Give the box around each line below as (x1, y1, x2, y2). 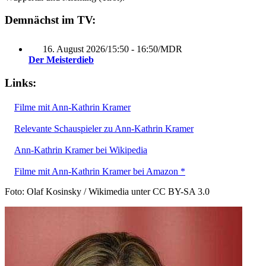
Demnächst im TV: (5, 14, 96, 27)
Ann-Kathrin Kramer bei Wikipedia (14, 144, 147, 155)
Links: (5, 76, 36, 89)
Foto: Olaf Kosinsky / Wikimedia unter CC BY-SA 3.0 (5, 186, 210, 197)
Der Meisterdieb (28, 55, 94, 65)
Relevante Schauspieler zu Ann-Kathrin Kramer (14, 123, 194, 134)
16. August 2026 (43, 44, 105, 55)
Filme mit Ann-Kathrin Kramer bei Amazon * (14, 166, 185, 176)
